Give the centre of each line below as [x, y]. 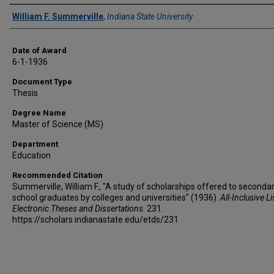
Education [31, 155]
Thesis [25, 93]
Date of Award [39, 50]
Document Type [42, 82]
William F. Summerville [58, 17]
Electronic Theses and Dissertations [78, 209]
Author [31, 15]
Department [35, 144]
